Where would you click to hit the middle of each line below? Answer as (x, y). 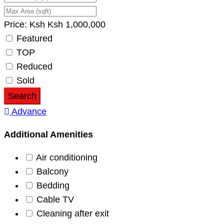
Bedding (53, 185)
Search (22, 96)
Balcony (52, 171)
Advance (29, 111)
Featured (34, 38)
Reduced (34, 66)
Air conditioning (67, 157)
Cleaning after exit (73, 213)
